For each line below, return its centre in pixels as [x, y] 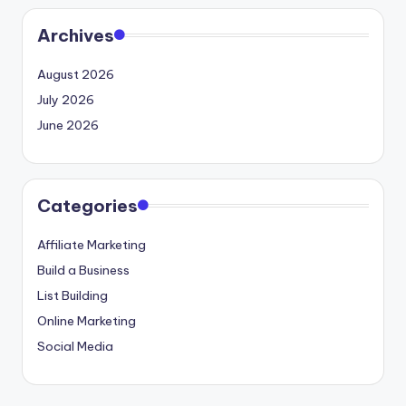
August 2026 [76, 74]
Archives [76, 35]
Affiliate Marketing [92, 244]
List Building [72, 295]
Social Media [75, 346]
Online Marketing [87, 320]
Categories [87, 205]
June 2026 [68, 125]
